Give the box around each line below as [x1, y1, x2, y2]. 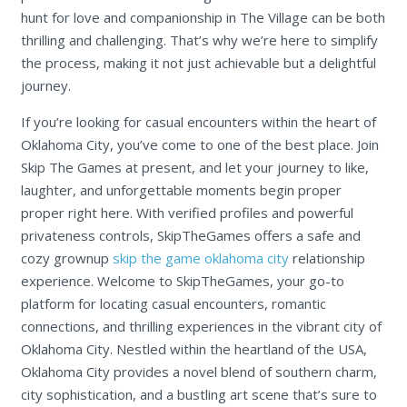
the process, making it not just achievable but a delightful [20, 54, 376, 73]
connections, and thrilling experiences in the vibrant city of [20, 317, 382, 336]
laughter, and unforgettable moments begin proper [20, 181, 342, 200]
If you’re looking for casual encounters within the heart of [20, 113, 376, 132]
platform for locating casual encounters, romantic [20, 294, 326, 313]
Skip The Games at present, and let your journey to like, [20, 158, 369, 177]
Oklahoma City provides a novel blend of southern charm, [20, 362, 377, 382]
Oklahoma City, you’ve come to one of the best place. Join [20, 135, 379, 154]
